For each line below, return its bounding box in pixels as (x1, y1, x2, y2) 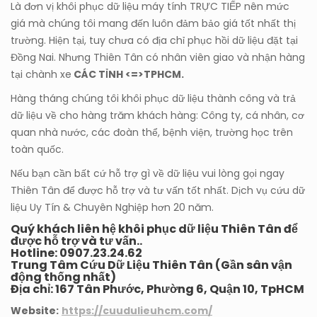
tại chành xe (11, 67, 71, 82)
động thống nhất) (11, 269, 116, 286)
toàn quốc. (11, 142, 64, 157)
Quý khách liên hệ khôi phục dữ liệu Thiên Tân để (11, 221, 298, 238)
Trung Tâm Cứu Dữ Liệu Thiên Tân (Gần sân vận (11, 257, 292, 274)
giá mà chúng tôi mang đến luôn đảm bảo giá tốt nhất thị (11, 16, 296, 31)
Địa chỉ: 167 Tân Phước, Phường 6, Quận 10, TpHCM (11, 281, 304, 298)
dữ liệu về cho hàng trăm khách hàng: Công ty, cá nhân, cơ (11, 108, 304, 123)
